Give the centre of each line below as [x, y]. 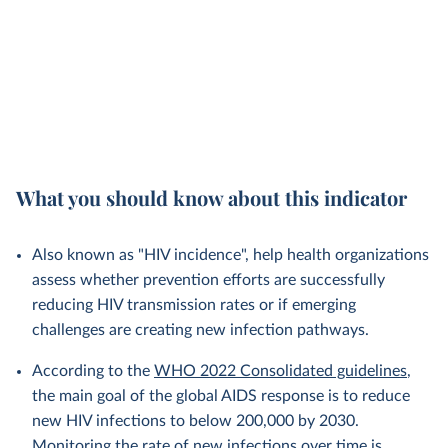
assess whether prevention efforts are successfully [208, 280]
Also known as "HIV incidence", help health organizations [230, 255]
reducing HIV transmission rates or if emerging [194, 305]
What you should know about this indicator [211, 197]
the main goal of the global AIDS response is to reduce [221, 396]
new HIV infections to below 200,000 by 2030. [195, 421]
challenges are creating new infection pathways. [200, 330]
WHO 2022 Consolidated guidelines [280, 371]
